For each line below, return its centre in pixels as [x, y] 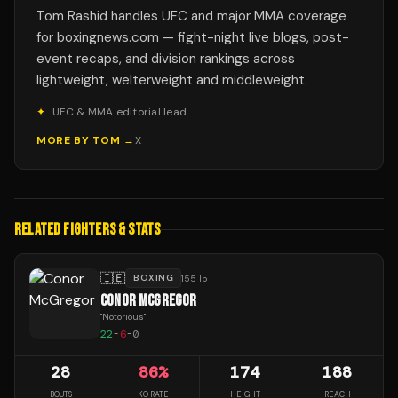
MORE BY [64, 141]
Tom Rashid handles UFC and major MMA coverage [191, 16]
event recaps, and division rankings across [166, 59]
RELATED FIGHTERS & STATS [88, 230]
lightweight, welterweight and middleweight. [172, 80]
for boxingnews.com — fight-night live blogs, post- [193, 38]
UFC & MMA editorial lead [120, 112]
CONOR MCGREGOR [149, 301]
